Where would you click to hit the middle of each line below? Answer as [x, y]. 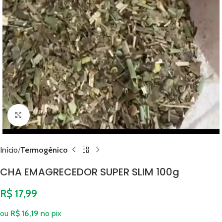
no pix [51, 213]
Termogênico [44, 150]
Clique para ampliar [61, 115]
